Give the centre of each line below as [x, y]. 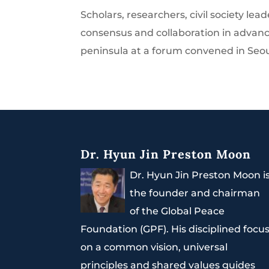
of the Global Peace [177, 211]
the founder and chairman [195, 193]
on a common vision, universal [154, 247]
